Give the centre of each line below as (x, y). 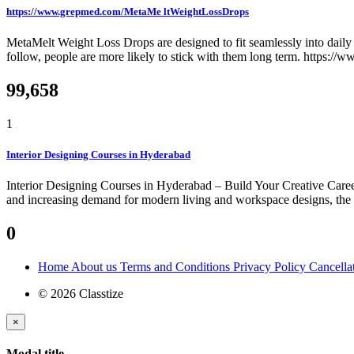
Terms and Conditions (177, 266)
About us (96, 266)
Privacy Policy (271, 266)
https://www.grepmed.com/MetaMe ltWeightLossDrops (128, 11)
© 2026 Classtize (81, 293)
